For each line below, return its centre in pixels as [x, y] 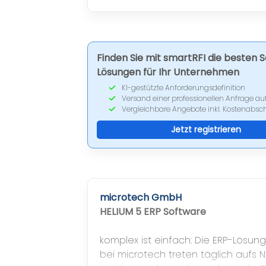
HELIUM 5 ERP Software [153, 212]
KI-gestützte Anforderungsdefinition [183, 88]
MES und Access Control [157, 10]
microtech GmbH [141, 198]
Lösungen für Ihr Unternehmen [168, 72]
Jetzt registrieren [206, 130]
